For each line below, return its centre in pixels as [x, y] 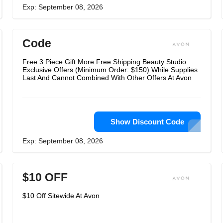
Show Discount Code [147, 122]
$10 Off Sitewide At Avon [61, 196]
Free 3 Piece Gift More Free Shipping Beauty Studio [104, 62]
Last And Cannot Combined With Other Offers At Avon [107, 78]
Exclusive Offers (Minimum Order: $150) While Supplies [110, 70]
